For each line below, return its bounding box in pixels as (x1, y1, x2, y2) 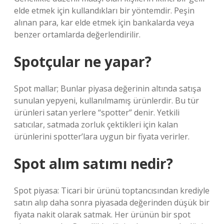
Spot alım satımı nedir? (14, 154, 173, 173)
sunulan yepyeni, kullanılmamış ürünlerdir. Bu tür (14, 95, 199, 106)
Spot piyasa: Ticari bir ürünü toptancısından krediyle (14, 185, 209, 196)
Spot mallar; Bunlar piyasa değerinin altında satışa (14, 83, 201, 94)
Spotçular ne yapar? (14, 52, 151, 71)
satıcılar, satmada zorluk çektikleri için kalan (14, 119, 178, 130)
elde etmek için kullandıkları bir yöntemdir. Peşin (14, 5, 194, 16)
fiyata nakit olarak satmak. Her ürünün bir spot (14, 209, 190, 220)
